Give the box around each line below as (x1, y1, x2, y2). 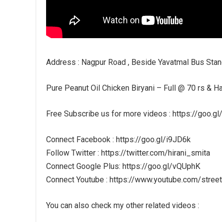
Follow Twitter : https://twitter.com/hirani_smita (46, 148, 210, 158)
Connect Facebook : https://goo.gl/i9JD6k (46, 135, 191, 144)
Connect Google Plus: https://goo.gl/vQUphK (46, 162, 200, 171)
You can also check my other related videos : (46, 201, 199, 210)
